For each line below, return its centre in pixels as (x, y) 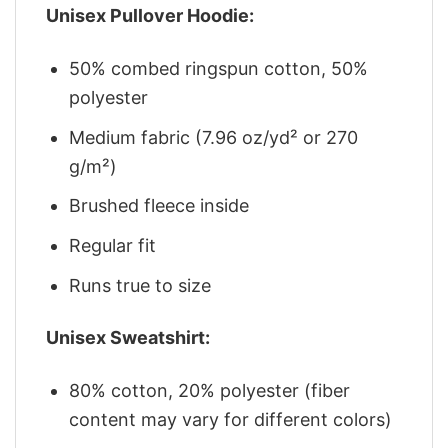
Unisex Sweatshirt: (128, 338)
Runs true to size (140, 286)
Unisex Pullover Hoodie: (150, 16)
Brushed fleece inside (159, 206)
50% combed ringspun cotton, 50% (219, 68)
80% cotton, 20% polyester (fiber (210, 390)
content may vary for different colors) (231, 419)
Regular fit (113, 246)
